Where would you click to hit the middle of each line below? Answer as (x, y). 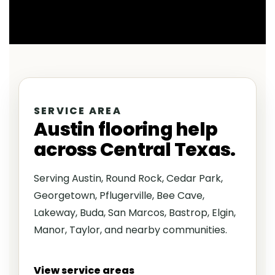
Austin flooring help (126, 130)
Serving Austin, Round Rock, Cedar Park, (128, 179)
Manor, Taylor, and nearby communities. (130, 230)
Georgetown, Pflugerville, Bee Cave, (119, 196)
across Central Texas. (135, 150)
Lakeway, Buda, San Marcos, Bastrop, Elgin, (135, 213)
